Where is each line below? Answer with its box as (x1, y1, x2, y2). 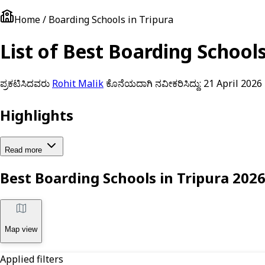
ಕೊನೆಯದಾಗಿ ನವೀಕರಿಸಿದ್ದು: (106, 76, 201, 90)
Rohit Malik (52, 76, 104, 90)
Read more (5, 145, 42, 154)
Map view (5, 224, 37, 234)
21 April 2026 (203, 76, 262, 90)
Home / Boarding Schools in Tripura (14, 13, 173, 26)
